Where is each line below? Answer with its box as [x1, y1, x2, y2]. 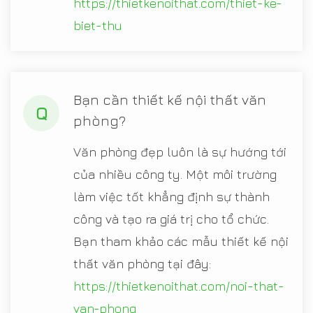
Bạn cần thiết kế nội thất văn [73, 91, 266, 108]
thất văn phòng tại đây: [73, 256, 211, 271]
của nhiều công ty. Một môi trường [73, 166, 277, 182]
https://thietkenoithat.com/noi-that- [73, 278, 284, 293]
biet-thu [73, 17, 122, 33]
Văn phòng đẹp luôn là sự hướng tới [73, 144, 286, 159]
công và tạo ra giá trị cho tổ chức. [73, 211, 269, 226]
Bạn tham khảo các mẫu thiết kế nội [73, 233, 289, 249]
